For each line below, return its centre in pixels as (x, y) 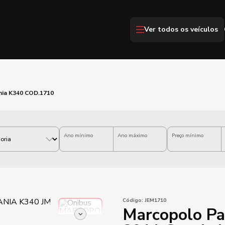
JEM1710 (155, 200)
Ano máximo (132, 136)
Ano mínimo (78, 136)
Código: (133, 200)
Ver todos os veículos (181, 29)
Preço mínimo (188, 136)
